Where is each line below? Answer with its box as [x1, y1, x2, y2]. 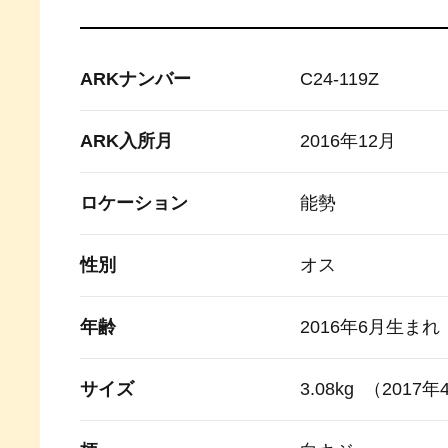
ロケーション [80, 193, 188, 214]
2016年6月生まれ [300, 317, 440, 338]
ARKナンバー [80, 69, 191, 90]
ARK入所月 [80, 131, 173, 152]
